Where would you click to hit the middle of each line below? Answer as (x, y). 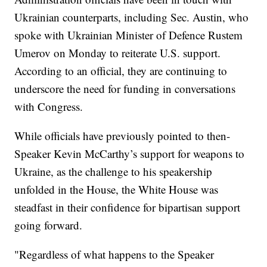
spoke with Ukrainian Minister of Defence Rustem (129, 35)
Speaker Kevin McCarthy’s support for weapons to (130, 154)
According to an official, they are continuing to (121, 71)
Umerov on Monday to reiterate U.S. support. (118, 53)
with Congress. (52, 107)
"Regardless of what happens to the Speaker (114, 254)
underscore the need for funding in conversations (125, 89)
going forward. (52, 225)
